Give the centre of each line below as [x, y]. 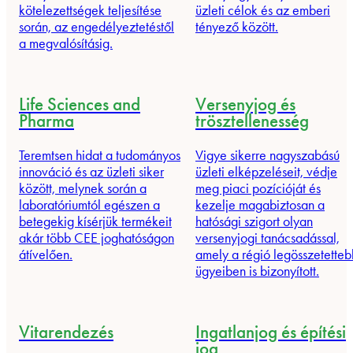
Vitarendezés [66, 333]
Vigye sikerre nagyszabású [268, 155]
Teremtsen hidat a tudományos [100, 155]
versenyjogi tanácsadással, [268, 238]
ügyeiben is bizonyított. [257, 271]
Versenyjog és [245, 105]
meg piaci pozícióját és [258, 188]
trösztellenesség [252, 121]
